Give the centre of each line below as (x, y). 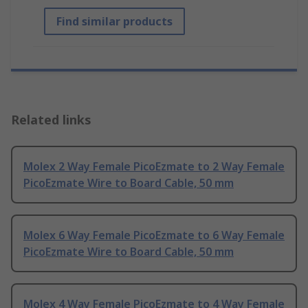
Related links (51, 120)
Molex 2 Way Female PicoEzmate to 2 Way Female (154, 167)
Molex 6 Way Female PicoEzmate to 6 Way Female (154, 235)
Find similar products (114, 22)
